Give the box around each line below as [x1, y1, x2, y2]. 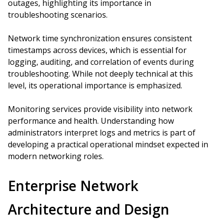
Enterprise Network [8, 176, 138, 195]
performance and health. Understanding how [8, 115, 174, 126]
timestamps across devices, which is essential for [8, 45, 187, 55]
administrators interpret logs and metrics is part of [8, 127, 195, 138]
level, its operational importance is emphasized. [8, 80, 182, 91]
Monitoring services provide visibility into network [8, 104, 192, 114]
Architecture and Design [8, 200, 169, 219]
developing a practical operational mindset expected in [8, 139, 208, 150]
